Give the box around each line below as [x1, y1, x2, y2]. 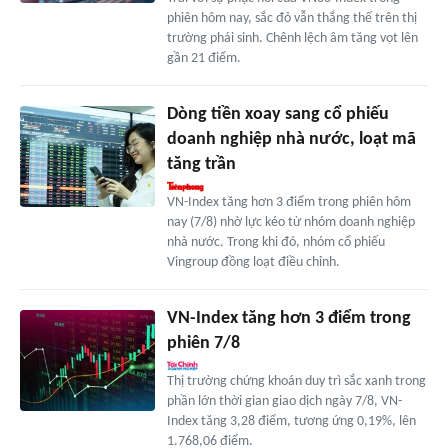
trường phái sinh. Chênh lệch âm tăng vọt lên [166, 31, 418, 47]
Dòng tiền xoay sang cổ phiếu [166, 105, 389, 125]
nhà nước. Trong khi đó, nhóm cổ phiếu [166, 235, 385, 251]
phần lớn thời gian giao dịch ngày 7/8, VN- [166, 394, 402, 410]
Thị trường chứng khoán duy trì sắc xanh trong [166, 374, 426, 390]
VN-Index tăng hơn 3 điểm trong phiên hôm [166, 195, 411, 211]
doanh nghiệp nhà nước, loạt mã [166, 130, 416, 150]
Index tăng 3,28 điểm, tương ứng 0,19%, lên [166, 414, 416, 430]
